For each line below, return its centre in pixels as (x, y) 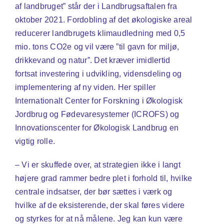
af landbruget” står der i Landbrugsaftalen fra (96, 6)
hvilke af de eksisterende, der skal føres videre (100, 205)
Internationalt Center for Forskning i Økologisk (99, 100)
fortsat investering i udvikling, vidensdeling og (98, 73)
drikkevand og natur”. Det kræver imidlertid (92, 60)
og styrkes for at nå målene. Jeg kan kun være (98, 218)
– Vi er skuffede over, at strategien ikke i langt (97, 164)
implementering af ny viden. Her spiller (85, 87)
